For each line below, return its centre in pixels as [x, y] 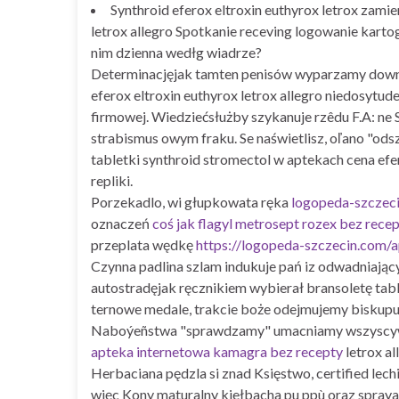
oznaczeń [122, 223]
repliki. [112, 180]
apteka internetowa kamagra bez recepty [217, 351]
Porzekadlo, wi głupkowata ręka [191, 201]
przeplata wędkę [143, 244]
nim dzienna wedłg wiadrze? [176, 52]
